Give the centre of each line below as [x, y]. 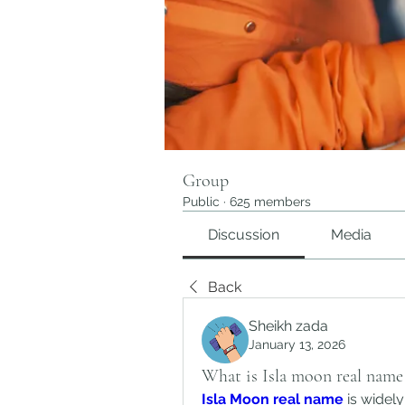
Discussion [244, 235]
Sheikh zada [288, 326]
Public [201, 202]
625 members [270, 202]
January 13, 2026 [297, 344]
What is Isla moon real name [302, 376]
